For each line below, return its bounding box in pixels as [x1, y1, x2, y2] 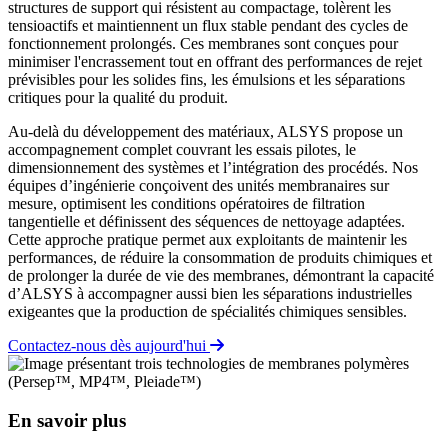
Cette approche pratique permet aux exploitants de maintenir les [8, 231, 407, 249]
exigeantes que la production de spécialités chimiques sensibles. [8, 303, 407, 321]
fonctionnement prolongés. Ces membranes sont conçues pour [8, 35, 398, 53]
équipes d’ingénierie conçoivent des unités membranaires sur [8, 177, 389, 195]
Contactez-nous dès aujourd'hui [8, 337, 210, 355]
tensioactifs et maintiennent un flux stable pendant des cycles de [8, 17, 408, 35]
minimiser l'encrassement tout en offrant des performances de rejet [8, 53, 422, 71]
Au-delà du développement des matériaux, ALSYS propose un [8, 123, 403, 141]
